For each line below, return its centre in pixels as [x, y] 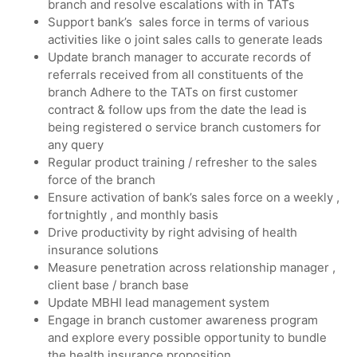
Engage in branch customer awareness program [183, 320]
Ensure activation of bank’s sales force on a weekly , [194, 197]
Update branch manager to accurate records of [179, 57]
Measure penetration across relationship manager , [192, 267]
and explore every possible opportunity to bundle [187, 337]
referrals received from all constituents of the [176, 74]
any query [76, 144]
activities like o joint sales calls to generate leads [185, 39]
